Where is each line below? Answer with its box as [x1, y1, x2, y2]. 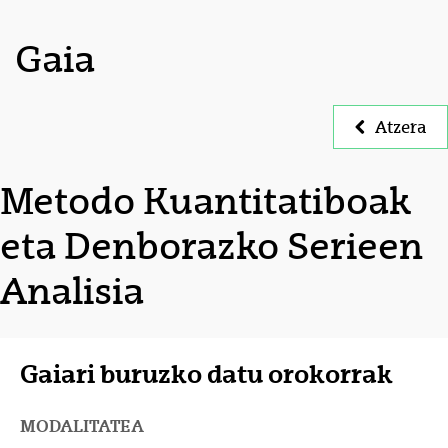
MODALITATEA [20, 416, 144, 437]
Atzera [375, 117, 426, 137]
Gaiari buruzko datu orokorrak [20, 359, 393, 390]
